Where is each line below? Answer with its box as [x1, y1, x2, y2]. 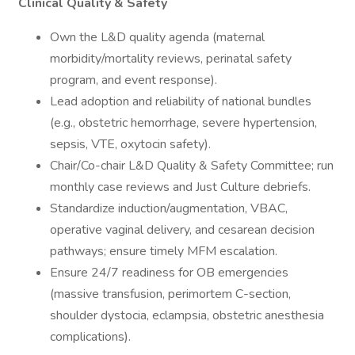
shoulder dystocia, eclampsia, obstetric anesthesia [50, 307, 324, 324]
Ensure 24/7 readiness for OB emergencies [50, 264, 288, 281]
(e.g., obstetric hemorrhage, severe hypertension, [50, 114, 317, 132]
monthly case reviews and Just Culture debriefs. [50, 178, 311, 196]
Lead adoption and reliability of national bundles [50, 93, 311, 110]
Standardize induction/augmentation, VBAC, [50, 200, 288, 217]
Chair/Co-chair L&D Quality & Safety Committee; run [50, 157, 334, 174]
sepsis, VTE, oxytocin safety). [50, 136, 211, 153]
